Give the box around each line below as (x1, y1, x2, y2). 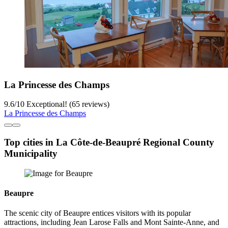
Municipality (4, 148, 58, 159)
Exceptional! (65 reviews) (24, 100, 109, 109)
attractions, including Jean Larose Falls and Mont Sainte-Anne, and (4, 218, 219, 227)
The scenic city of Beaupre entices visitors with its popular (4, 209, 191, 218)
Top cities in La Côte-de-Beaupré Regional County (4, 137, 214, 148)
